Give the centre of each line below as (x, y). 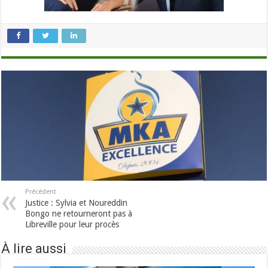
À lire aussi (34, 248)
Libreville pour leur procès (72, 224)
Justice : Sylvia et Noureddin (77, 202)
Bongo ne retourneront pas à (79, 213)
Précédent (41, 191)
